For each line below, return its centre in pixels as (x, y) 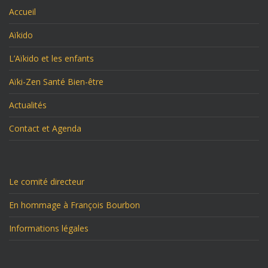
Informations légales (49, 229)
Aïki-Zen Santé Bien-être (56, 82)
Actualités (28, 105)
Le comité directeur (47, 182)
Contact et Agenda (45, 129)
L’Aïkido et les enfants (51, 59)
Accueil (22, 12)
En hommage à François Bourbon (74, 205)
